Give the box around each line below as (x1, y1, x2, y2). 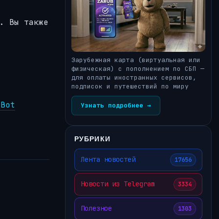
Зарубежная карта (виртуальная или (71, 55, 200, 64)
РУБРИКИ (74, 134, 110, 143)
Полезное (81, 204, 112, 213)
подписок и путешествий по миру (71, 82, 189, 90)
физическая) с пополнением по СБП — (71, 64, 204, 73)
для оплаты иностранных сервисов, (71, 73, 197, 82)
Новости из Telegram (81, 179, 155, 189)
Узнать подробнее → (81, 101, 151, 109)
